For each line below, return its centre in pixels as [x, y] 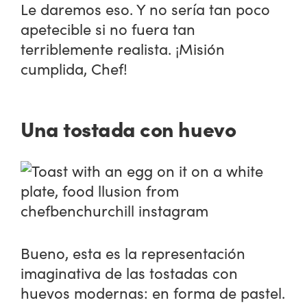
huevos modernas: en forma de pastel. [153, 292]
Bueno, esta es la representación [133, 253]
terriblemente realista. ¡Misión [123, 49]
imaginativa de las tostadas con [130, 272]
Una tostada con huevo [128, 128]
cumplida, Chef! [74, 69]
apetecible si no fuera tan [108, 29]
